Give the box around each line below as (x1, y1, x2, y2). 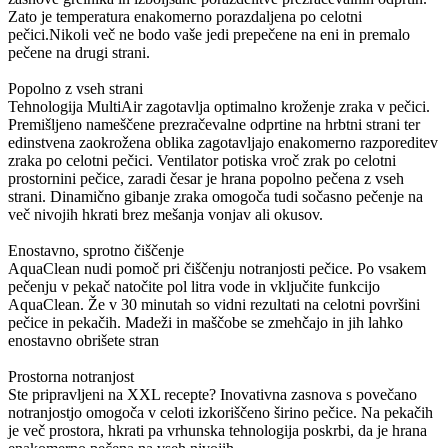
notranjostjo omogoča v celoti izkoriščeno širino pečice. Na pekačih (8, 403, 433, 421)
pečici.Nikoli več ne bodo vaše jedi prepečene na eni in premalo (8, 25, 410, 43)
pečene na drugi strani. (8, 43, 150, 61)
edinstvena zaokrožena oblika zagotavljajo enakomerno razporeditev (8, 133, 438, 151)
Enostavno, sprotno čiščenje (8, 241, 184, 259)
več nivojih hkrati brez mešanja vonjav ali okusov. (8, 205, 323, 223)
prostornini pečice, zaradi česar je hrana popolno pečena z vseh (8, 169, 404, 187)
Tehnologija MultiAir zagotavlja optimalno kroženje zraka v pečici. (8, 97, 430, 115)
